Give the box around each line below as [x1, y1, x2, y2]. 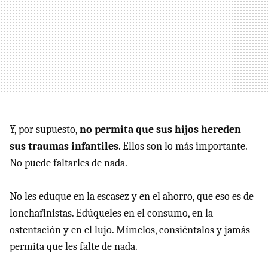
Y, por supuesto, [10, 123, 80, 136]
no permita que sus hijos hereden [80, 123, 241, 136]
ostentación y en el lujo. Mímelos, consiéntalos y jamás [10, 223, 250, 236]
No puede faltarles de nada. [10, 156, 127, 169]
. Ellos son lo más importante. [118, 139, 247, 153]
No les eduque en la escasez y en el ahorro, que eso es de [10, 190, 254, 203]
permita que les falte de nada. [10, 240, 138, 253]
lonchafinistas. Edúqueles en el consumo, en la [10, 206, 213, 220]
